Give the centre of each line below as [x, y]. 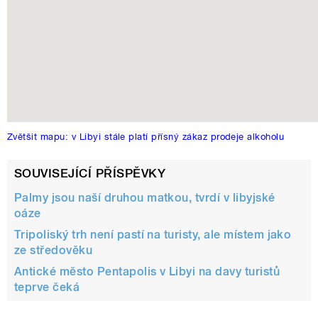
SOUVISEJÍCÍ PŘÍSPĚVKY [90, 174]
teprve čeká [47, 287]
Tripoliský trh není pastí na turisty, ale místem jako [153, 235]
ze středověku [54, 251]
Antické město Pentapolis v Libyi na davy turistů [147, 272]
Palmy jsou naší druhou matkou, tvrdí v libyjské [145, 198]
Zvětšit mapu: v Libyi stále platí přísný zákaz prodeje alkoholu [146, 137]
